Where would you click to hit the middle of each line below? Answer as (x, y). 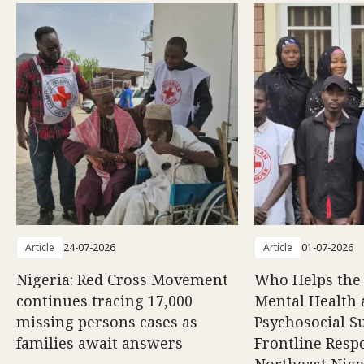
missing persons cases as (107, 322)
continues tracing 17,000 (104, 301)
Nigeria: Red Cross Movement (122, 280)
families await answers (100, 343)
